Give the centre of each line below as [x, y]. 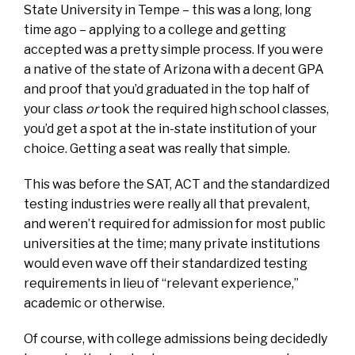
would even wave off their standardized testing [166, 263]
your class [55, 109]
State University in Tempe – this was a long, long [168, 10]
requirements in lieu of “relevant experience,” [161, 283]
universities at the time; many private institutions [172, 243]
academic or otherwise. [94, 303]
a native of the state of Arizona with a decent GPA [174, 69]
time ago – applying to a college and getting [155, 29]
